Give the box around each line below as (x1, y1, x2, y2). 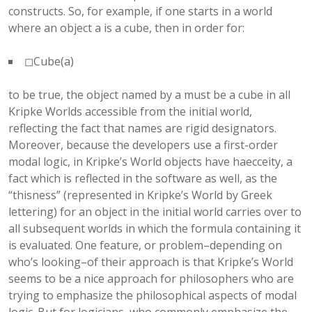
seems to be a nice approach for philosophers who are (8, 271, 294, 286)
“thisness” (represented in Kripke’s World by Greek (8, 187, 272, 203)
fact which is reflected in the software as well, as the (8, 171, 277, 186)
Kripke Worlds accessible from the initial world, (8, 104, 252, 119)
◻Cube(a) (24, 54, 74, 69)
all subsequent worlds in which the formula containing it (8, 221, 301, 236)
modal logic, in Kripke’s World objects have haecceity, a (8, 154, 292, 169)
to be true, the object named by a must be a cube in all (8, 87, 290, 102)
